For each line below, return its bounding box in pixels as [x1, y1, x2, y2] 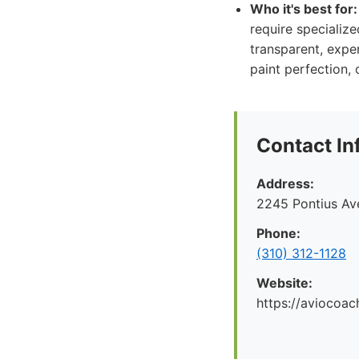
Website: [256, 275, 313, 291]
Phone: [256, 225, 301, 241]
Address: [256, 175, 314, 192]
